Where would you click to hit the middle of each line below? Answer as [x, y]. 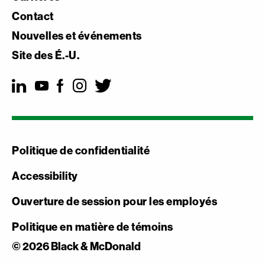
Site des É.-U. [46, 55]
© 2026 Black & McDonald [76, 246]
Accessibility [45, 176]
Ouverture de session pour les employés [114, 201]
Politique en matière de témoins [93, 227]
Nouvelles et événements [77, 35]
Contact [33, 16]
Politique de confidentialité [81, 150]
